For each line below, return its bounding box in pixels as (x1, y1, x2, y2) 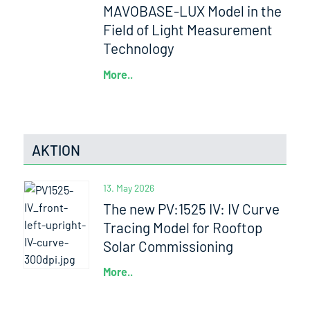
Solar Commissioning (103, 237, 234, 255)
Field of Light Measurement (103, 21, 273, 39)
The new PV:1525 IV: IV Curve (103, 200, 280, 218)
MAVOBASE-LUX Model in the (103, 2, 282, 20)
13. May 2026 (103, 182, 155, 194)
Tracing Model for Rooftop (103, 219, 263, 237)
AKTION (31, 141, 80, 159)
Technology (103, 39, 175, 57)
